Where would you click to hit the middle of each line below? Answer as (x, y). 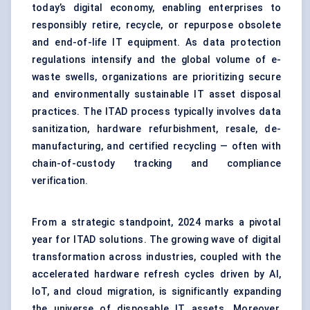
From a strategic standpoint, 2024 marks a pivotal (156, 222)
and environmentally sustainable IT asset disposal (156, 94)
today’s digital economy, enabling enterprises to (156, 8)
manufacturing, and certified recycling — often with (156, 146)
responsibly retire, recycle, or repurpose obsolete (156, 25)
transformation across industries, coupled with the (156, 257)
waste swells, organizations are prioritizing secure (156, 77)
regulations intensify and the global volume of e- (156, 60)
